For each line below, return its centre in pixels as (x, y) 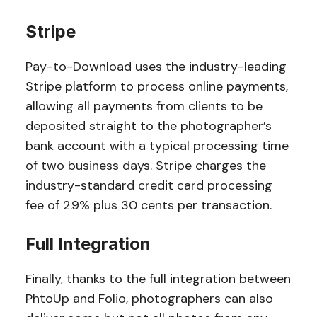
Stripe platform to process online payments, (156, 86)
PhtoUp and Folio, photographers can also (149, 298)
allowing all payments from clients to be (144, 106)
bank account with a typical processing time (157, 145)
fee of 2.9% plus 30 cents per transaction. (148, 205)
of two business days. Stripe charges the (145, 165)
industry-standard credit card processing (149, 185)
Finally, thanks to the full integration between (158, 278)
